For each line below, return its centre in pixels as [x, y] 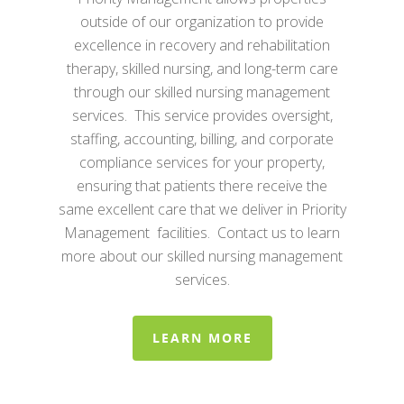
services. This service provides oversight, [202, 116]
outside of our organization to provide [202, 22]
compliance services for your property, [202, 163]
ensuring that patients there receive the [202, 186]
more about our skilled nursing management [202, 257]
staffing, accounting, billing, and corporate [202, 139]
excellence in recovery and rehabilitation [202, 46]
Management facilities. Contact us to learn [202, 233]
